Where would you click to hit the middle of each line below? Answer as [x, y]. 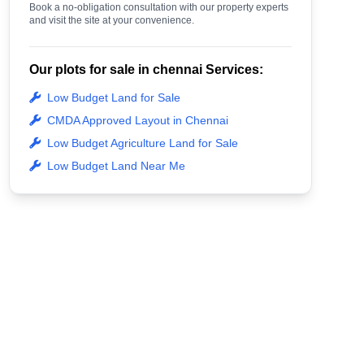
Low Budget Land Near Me [116, 165]
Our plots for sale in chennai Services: [146, 69]
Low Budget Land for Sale [113, 97]
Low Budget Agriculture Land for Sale [142, 143]
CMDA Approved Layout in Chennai [137, 120]
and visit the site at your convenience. [111, 20]
